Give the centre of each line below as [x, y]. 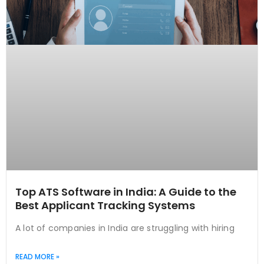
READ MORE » [37, 257]
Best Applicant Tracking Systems [105, 206]
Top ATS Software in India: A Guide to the [126, 192]
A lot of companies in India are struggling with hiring [125, 228]
